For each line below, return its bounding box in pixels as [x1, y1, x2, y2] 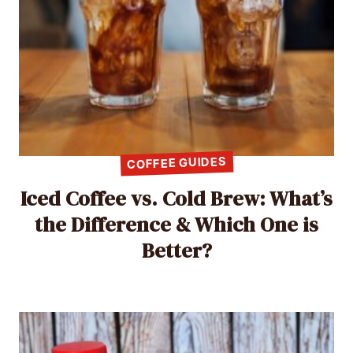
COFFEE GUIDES [126, 154, 227, 173]
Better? [141, 236, 212, 265]
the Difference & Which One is [35, 210, 318, 239]
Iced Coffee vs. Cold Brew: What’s [20, 184, 333, 213]
